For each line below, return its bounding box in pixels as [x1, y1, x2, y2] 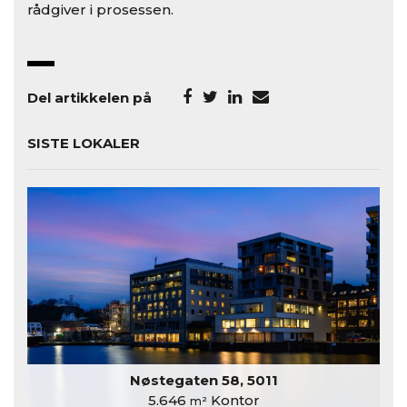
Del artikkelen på [27, 89, 152, 107]
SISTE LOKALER [27, 134, 140, 153]
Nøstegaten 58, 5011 [129, 372, 278, 390]
